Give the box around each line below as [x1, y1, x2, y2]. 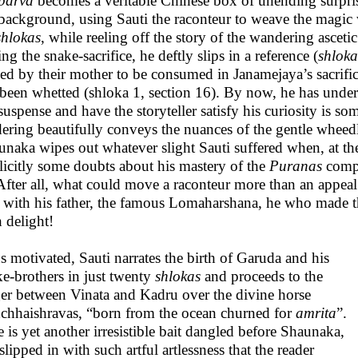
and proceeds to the [201, 268, 323, 284]
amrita [296, 304, 336, 321]
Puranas [269, 157, 322, 174]
